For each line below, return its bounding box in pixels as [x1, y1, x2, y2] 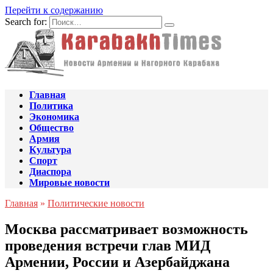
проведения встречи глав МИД [5, 237, 211, 253]
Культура [29, 144, 71, 155]
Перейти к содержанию [5, 5, 103, 15]
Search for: [5, 16, 47, 27]
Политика [29, 101, 73, 111]
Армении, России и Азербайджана [5, 253, 230, 270]
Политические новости [48, 198, 144, 208]
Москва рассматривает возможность [5, 221, 248, 237]
